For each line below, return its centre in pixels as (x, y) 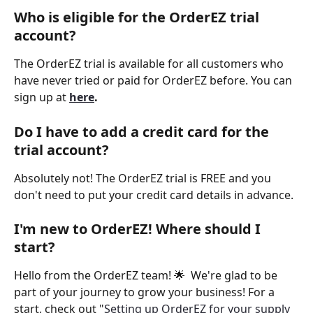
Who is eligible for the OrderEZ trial (138, 17)
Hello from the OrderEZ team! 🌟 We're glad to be (147, 276)
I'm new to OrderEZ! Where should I (139, 229)
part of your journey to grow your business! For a (146, 292)
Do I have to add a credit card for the (143, 131)
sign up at (42, 97)
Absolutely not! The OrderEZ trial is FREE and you (144, 178)
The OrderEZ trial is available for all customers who (150, 64)
